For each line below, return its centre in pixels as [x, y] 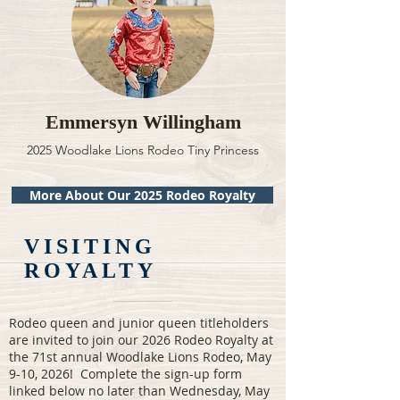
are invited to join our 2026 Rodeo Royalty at [141, 340]
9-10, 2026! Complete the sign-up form [125, 374]
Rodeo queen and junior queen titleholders [139, 323]
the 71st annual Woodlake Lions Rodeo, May [140, 357]
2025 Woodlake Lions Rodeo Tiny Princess [143, 150]
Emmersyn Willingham [143, 122]
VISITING [90, 246]
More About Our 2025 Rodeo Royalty [142, 195]
